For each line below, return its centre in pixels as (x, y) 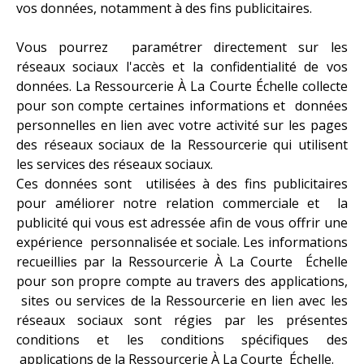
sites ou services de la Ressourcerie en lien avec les (182, 300)
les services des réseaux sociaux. (115, 164)
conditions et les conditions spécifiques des (182, 339)
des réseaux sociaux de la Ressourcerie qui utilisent (182, 144)
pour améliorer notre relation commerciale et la (182, 203)
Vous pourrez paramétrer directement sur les (182, 47)
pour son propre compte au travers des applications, (182, 281)
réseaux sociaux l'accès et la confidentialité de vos (182, 66)
